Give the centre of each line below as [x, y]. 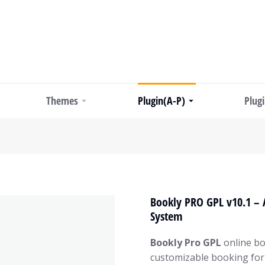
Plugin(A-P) [161, 100]
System [167, 216]
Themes [62, 100]
